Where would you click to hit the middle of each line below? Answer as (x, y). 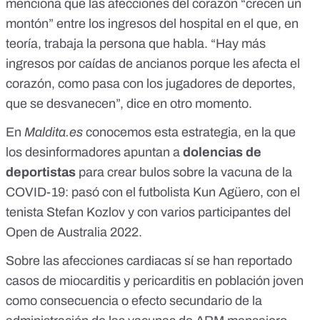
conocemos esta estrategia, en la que (189, 132)
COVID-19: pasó (54, 192)
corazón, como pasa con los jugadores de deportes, (151, 83)
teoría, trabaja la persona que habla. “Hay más (136, 43)
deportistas (41, 172)
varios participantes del (226, 212)
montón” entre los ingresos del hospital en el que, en (152, 23)
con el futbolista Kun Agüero (181, 192)
